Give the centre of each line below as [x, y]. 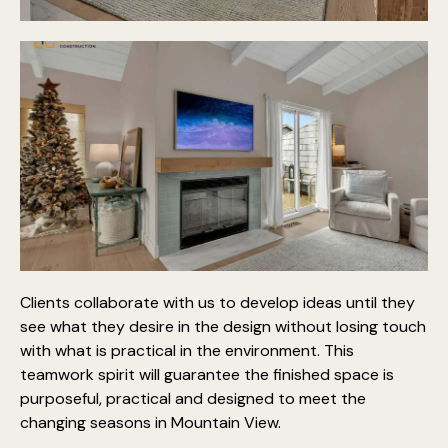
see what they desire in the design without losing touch [223, 326]
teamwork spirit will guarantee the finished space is [207, 374]
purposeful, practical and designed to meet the [193, 398]
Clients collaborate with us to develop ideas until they [217, 302]
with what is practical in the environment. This [187, 350]
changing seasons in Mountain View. [150, 422]
